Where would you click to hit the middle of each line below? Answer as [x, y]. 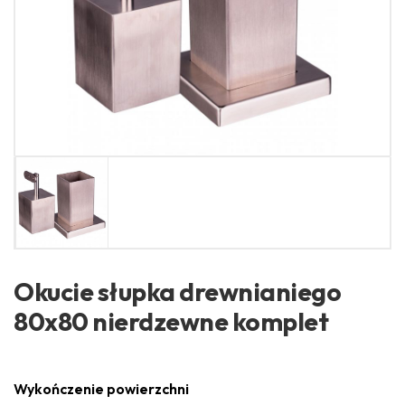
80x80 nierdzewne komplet [171, 321]
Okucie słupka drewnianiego [177, 291]
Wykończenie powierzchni [101, 388]
